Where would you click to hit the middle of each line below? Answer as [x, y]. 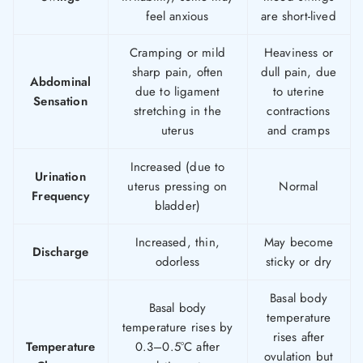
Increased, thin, [177, 243]
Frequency [60, 196]
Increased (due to [177, 167]
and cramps [299, 131]
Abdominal [60, 82]
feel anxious [177, 17]
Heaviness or [299, 53]
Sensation [60, 102]
